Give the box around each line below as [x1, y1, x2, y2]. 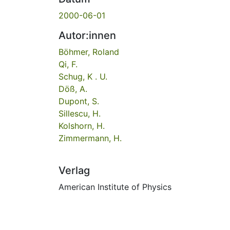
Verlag [59, 164, 90, 177]
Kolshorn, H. [59, 120, 105, 131]
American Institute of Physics [59, 181, 171, 192]
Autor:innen [59, 29, 116, 42]
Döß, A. [59, 83, 87, 94]
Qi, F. [59, 59, 78, 69]
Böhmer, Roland [59, 46, 119, 57]
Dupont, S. [59, 95, 99, 106]
